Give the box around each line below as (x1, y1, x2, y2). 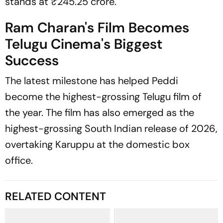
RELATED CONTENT (5, 189, 106, 204)
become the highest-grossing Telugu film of (5, 90, 202, 103)
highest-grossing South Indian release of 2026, (5, 122, 218, 135)
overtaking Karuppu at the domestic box (5, 138, 190, 151)
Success (5, 51, 59, 70)
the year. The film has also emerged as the (5, 106, 194, 119)
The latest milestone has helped (5, 74, 152, 87)
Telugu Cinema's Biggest (5, 35, 162, 53)
